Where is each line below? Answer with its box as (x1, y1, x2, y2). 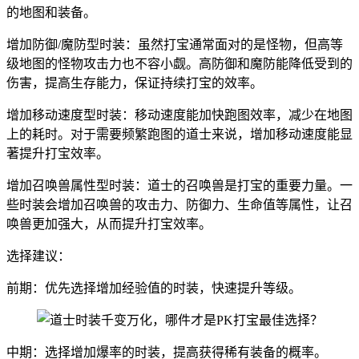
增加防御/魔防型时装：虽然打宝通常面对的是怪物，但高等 (6, 38, 343, 52)
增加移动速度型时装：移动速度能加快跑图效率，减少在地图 (6, 108, 353, 123)
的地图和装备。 (6, 6, 96, 20)
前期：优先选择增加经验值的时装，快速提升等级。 (6, 281, 301, 296)
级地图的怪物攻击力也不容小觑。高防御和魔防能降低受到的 (6, 57, 353, 71)
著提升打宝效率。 (6, 147, 109, 161)
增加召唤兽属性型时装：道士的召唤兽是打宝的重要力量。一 (6, 179, 353, 193)
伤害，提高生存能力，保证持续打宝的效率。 (6, 76, 263, 91)
